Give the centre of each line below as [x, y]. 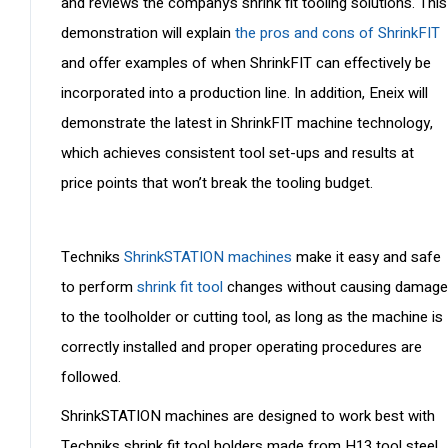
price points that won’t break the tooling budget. [217, 183]
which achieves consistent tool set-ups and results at [237, 153]
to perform [99, 287]
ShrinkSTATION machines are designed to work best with [248, 416]
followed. [93, 377]
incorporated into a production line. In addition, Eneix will [244, 93]
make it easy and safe [366, 257]
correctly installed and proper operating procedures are [241, 347]
